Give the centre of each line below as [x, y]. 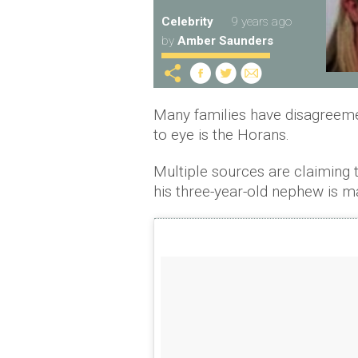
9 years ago [262, 22]
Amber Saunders [225, 41]
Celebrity [187, 22]
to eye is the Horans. [221, 135]
